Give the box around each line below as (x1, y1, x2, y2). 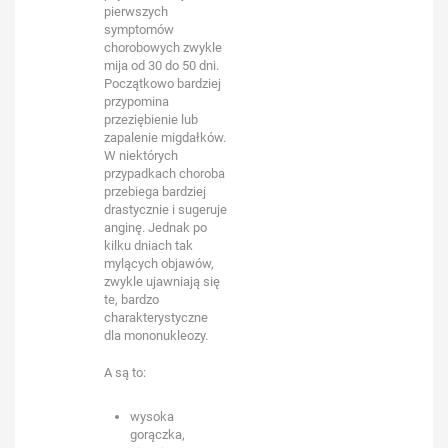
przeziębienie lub (104, 111, 199, 127)
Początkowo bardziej (104, 75, 222, 91)
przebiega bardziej (104, 183, 207, 199)
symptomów (104, 21, 175, 37)
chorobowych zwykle (104, 39, 223, 55)
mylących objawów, (104, 255, 215, 271)
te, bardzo (104, 291, 160, 307)
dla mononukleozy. (104, 327, 209, 343)
